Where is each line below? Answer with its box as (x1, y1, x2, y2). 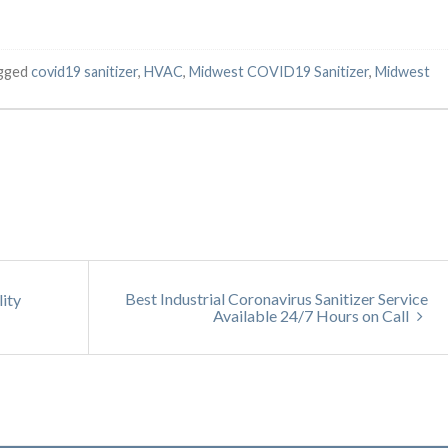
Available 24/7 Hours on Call (213, 305, 412, 325)
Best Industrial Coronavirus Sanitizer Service (125, 288, 428, 308)
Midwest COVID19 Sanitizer (189, 62, 369, 80)
